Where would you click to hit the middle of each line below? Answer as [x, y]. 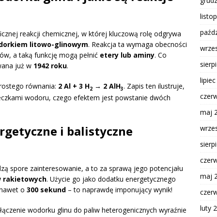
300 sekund [46, 189]
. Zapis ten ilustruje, [154, 86]
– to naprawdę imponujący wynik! [119, 189]
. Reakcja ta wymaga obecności [138, 45]
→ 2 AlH [107, 86]
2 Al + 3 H [74, 86]
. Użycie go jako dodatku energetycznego [111, 179]
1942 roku [50, 66]
